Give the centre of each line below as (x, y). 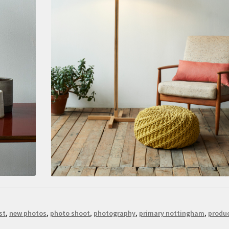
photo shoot (70, 213)
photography (115, 213)
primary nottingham (172, 213)
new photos (28, 213)
